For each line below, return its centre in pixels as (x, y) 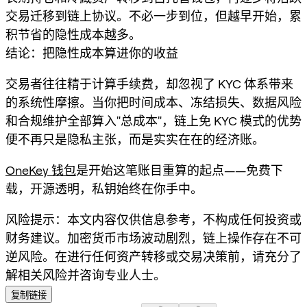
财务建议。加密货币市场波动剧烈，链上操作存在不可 (153, 238)
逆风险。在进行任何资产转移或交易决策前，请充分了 (153, 256)
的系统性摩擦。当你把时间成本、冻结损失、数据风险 (153, 102)
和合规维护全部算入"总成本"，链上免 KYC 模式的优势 (153, 121)
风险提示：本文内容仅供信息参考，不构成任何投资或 (153, 219)
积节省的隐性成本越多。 (73, 34)
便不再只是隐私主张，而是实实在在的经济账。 (135, 139)
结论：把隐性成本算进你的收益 (92, 53)
